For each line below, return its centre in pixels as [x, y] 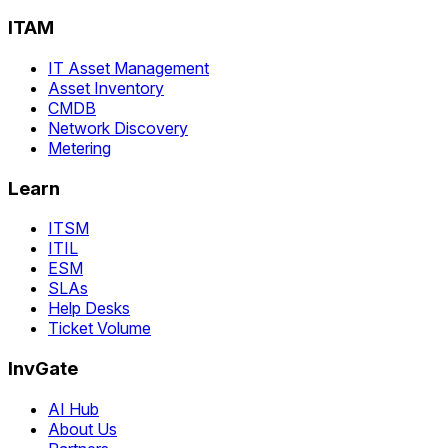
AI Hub [73, 408]
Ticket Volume [99, 328]
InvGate [43, 369]
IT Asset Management [128, 67]
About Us [82, 428]
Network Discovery [118, 127]
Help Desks [89, 308]
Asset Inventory [106, 87]
